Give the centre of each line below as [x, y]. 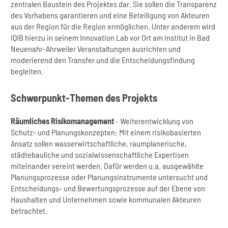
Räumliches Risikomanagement [63, 121]
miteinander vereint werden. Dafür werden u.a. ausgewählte [107, 166]
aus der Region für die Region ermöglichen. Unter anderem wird [113, 26]
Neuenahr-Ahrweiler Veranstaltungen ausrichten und [96, 48]
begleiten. [27, 71]
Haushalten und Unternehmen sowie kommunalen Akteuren [106, 199]
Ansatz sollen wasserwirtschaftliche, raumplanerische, [99, 144]
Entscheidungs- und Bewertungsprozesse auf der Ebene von [108, 188]
